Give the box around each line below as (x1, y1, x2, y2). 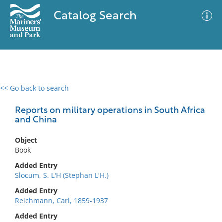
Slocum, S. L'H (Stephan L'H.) (15, 170, 109, 180)
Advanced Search (118, 92, 175, 102)
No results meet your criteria (61, 144, 157, 154)
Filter (191, 94, 208, 101)
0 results (7, 89, 36, 99)
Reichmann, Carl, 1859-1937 (15, 196, 108, 205)
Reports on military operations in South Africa (15, 106, 205, 115)
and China (15, 115, 57, 125)
